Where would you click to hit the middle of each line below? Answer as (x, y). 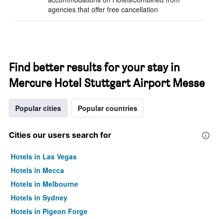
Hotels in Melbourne (44, 184)
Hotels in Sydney (39, 197)
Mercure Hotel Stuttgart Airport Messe (107, 83)
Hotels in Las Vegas (44, 156)
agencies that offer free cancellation (103, 9)
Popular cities (38, 108)
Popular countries (108, 108)
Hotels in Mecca (37, 170)
